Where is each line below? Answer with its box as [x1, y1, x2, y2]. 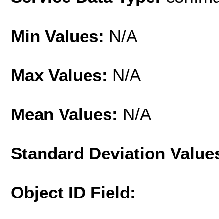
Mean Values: [11, 104, 123, 124]
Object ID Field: [11, 182, 136, 202]
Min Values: [11, 26, 109, 45]
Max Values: [11, 65, 112, 85]
